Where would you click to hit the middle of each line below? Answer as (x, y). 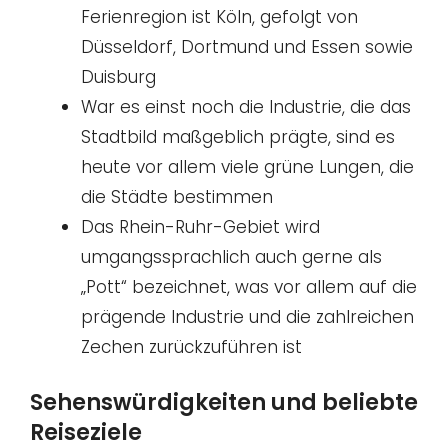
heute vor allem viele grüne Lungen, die (247, 167)
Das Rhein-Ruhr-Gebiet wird (200, 227)
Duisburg (118, 77)
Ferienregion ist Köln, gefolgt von (219, 17)
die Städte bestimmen (177, 197)
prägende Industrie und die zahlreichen (247, 317)
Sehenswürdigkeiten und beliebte (224, 402)
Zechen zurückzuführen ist (191, 347)
